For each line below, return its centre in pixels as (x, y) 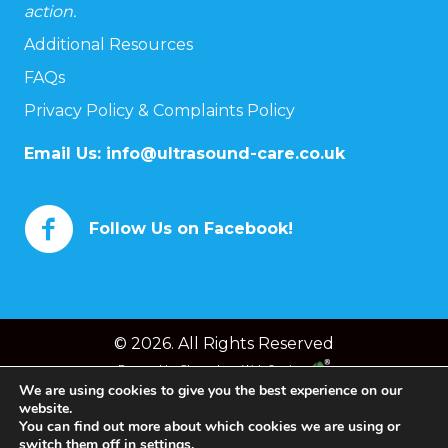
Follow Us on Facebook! (191, 228)
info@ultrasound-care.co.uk (225, 153)
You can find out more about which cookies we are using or (209, 426)
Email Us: (65, 153)
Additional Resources (108, 44)
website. (45, 408)
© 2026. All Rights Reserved (224, 343)
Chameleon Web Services (245, 368)
